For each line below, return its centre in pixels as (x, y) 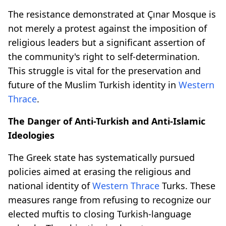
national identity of (50, 185)
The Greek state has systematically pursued (101, 157)
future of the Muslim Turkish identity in (93, 84)
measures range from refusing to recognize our (109, 200)
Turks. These (187, 185)
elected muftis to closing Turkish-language (100, 214)
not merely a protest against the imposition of (107, 28)
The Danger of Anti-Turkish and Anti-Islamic (107, 121)
